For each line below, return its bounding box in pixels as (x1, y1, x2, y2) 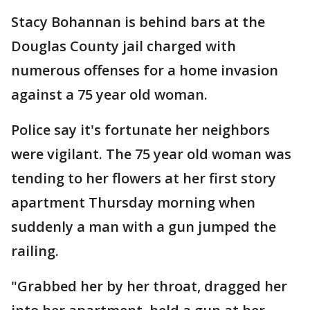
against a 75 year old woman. (11, 85, 208, 104)
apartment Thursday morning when (11, 193, 255, 212)
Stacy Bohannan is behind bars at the (11, 12, 265, 31)
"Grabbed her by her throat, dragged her (11, 277, 287, 295)
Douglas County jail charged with (11, 37, 236, 55)
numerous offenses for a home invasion (11, 61, 278, 80)
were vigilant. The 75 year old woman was (11, 145, 291, 163)
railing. (11, 241, 59, 260)
